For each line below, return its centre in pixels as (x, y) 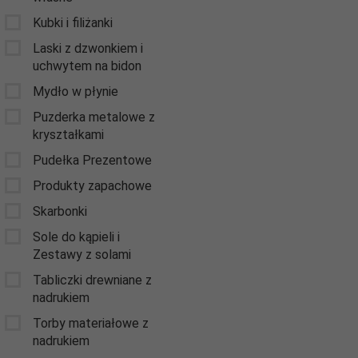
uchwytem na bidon (87, 66)
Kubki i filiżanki (73, 22)
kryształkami (68, 134)
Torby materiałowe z (91, 323)
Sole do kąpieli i (76, 237)
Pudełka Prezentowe (92, 160)
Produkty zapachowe (92, 185)
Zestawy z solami (82, 254)
